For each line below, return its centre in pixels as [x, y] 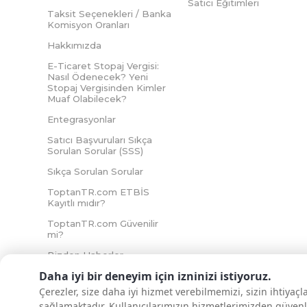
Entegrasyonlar [82, 120]
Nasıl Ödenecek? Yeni [98, 77]
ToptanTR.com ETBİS [98, 192]
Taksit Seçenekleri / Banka [109, 14]
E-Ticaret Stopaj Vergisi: [103, 66]
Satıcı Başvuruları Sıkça [100, 140]
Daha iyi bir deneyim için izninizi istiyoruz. [155, 276]
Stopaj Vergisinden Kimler [107, 88]
